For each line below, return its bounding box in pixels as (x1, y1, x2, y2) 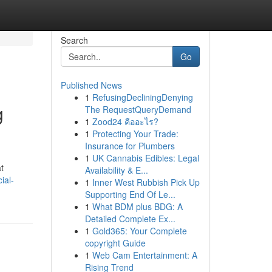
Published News (60, 79, 122, 91)
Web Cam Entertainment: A (92, 249, 197, 261)
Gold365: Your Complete (92, 225, 187, 237)
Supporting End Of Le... (84, 188, 175, 200)
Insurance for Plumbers (84, 140, 175, 152)
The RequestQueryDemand (84, 103, 191, 115)
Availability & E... (84, 164, 148, 176)
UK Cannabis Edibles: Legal (92, 152, 199, 164)
